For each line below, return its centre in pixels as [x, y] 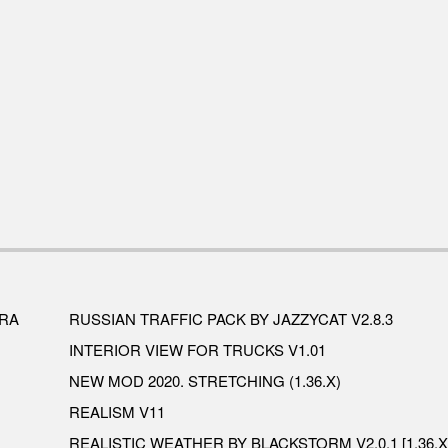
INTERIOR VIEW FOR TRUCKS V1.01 [197, 350]
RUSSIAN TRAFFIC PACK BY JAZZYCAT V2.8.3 [231, 319]
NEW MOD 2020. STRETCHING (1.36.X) [205, 381]
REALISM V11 [117, 412]
